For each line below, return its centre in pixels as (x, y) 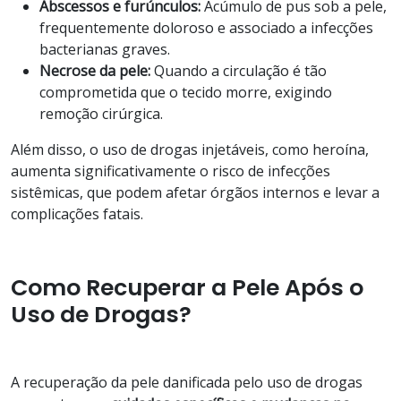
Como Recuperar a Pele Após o (187, 287)
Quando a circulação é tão (239, 70)
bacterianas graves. (105, 49)
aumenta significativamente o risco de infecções (171, 171)
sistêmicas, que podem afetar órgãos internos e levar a (195, 192)
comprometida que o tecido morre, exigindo (186, 92)
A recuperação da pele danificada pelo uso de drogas (187, 382)
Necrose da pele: (95, 70)
